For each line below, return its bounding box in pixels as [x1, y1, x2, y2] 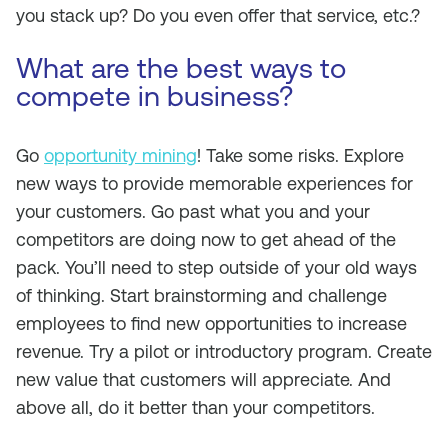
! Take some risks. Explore [197, 145, 404, 166]
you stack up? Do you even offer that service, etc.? [16, 5, 420, 26]
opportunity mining [44, 145, 197, 166]
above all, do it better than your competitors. [16, 397, 375, 418]
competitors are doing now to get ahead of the [16, 229, 396, 250]
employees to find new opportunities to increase [16, 313, 407, 334]
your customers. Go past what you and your [16, 201, 370, 222]
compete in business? [16, 80, 293, 112]
